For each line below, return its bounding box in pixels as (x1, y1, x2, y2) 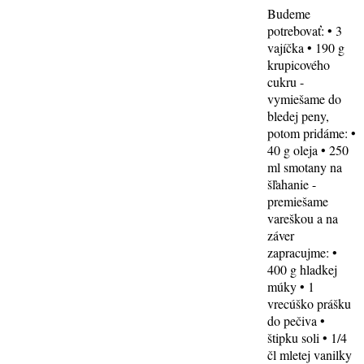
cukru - (267, 72, 305, 90)
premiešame (267, 192, 329, 210)
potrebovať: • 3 (267, 21, 343, 39)
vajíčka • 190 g (267, 38, 345, 56)
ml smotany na (267, 158, 343, 175)
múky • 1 (267, 277, 315, 295)
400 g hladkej (267, 260, 338, 278)
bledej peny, (267, 106, 330, 124)
